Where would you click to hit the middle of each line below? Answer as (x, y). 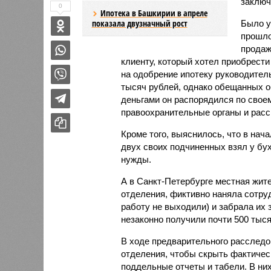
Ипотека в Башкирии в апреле (154, 13)
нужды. (136, 159)
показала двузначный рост (139, 23)
